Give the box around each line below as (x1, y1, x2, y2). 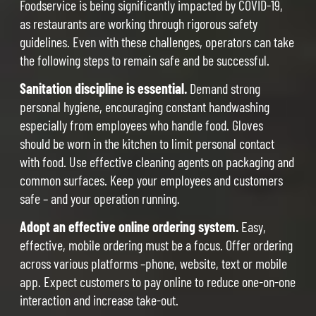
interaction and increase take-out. (20, 291, 179, 308)
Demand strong (187, 79, 261, 97)
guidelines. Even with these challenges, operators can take (20, 32, 295, 50)
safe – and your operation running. (20, 189, 181, 207)
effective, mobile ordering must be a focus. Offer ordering (20, 236, 293, 253)
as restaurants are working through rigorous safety (20, 14, 258, 32)
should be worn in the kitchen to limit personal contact (20, 134, 275, 152)
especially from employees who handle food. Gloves (20, 116, 264, 133)
